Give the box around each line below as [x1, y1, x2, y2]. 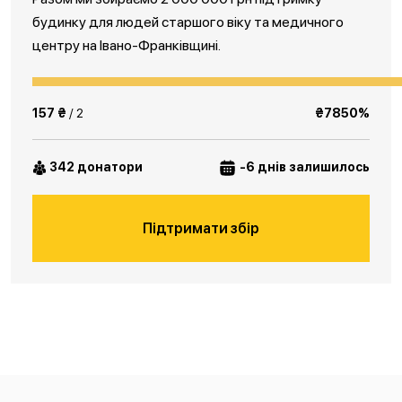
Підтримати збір [143, 220, 259, 237]
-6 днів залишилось [237, 160, 370, 174]
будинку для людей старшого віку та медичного [32, 13, 344, 31]
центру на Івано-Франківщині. [32, 37, 221, 54]
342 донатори [47, 160, 150, 174]
